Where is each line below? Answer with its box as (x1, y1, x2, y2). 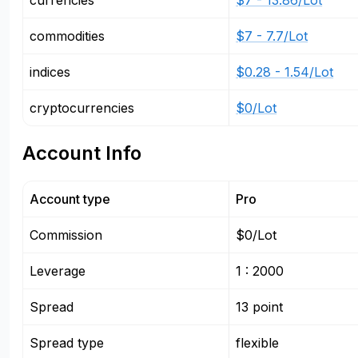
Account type (30, 191, 110, 207)
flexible (236, 335, 280, 351)
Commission (30, 227, 102, 243)
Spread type (30, 335, 104, 351)
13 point (236, 299, 284, 315)
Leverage (30, 263, 86, 279)
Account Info (22, 141, 141, 165)
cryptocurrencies (30, 100, 134, 116)
